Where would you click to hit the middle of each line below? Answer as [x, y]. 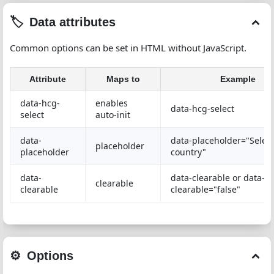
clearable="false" [206, 189]
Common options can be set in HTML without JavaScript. [128, 48]
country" [188, 152]
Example [238, 79]
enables [112, 103]
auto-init [113, 115]
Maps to [123, 79]
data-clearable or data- [218, 178]
